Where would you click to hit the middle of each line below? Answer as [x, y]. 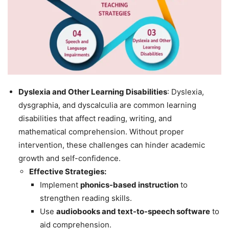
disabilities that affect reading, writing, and [95, 118]
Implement [60, 185]
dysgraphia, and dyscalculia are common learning [107, 105]
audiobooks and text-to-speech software [133, 211]
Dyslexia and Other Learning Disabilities [93, 91]
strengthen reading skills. [86, 198]
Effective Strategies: [68, 171]
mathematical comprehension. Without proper [101, 131]
